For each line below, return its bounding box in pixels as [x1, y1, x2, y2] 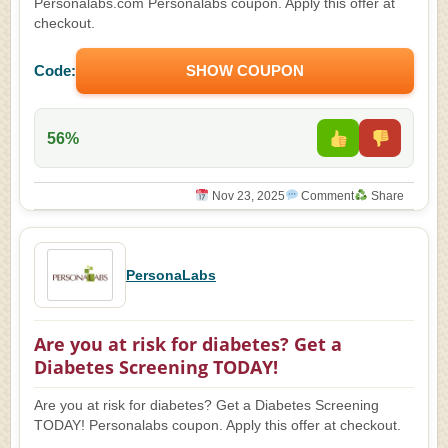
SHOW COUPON [186, 62, 304, 79]
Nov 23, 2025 [208, 189, 285, 203]
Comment [298, 189, 355, 203]
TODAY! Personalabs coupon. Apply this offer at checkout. [34, 418, 401, 433]
